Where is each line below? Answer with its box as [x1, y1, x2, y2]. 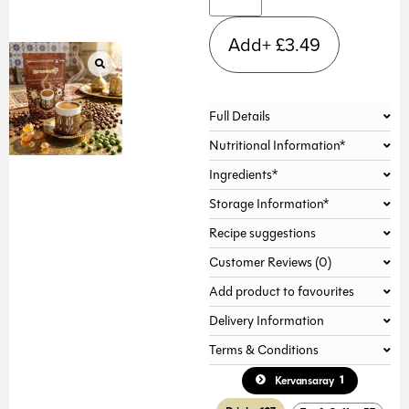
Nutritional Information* [208, 136, 345, 155]
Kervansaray [274, 372, 334, 389]
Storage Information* [208, 194, 329, 214]
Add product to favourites [208, 282, 354, 301]
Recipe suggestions [208, 224, 316, 243]
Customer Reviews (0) [208, 253, 331, 272]
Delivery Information [208, 311, 324, 330]
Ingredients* [208, 165, 278, 184]
